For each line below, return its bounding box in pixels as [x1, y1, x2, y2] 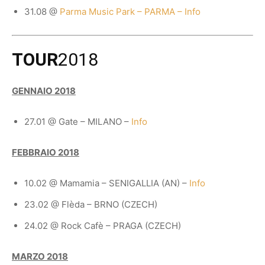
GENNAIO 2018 [12, 85, 76, 97]
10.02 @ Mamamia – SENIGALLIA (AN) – [24, 177, 189, 189]
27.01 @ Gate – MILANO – [24, 116, 131, 128]
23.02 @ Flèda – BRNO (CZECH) [24, 199, 157, 211]
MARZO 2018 [12, 251, 68, 263]
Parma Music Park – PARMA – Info [60, 6, 201, 18]
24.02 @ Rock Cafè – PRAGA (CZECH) [24, 220, 181, 232]
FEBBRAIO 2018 [12, 147, 79, 159]
